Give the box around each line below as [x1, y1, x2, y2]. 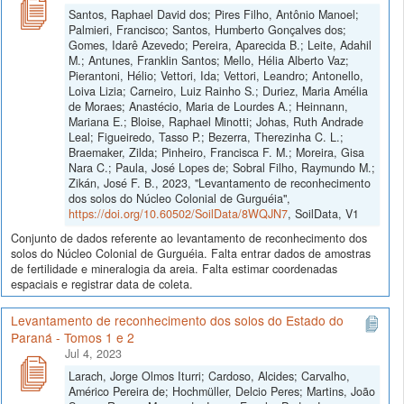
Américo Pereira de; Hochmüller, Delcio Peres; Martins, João [69, 382, 375, 399]
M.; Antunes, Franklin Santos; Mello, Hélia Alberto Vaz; [69, 51, 349, 69]
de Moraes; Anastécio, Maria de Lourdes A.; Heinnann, [69, 97, 348, 115]
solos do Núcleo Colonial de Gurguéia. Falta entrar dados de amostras [11, 245, 371, 262]
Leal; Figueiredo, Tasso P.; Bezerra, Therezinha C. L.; [69, 128, 344, 145]
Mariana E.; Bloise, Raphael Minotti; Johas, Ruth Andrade [69, 113, 363, 130]
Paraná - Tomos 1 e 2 [11, 327, 134, 346]
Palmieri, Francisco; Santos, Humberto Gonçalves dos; [69, 21, 346, 38]
